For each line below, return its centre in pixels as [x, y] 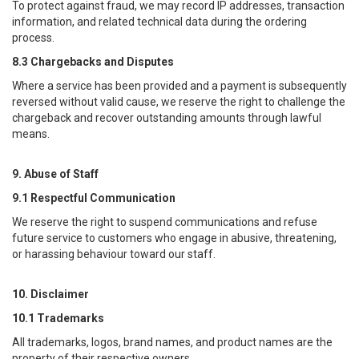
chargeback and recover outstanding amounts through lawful [167, 118]
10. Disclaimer [50, 294]
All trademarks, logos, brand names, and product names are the [172, 342]
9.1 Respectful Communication [94, 198]
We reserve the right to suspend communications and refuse [165, 222]
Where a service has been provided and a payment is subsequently [179, 86]
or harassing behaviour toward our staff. [114, 254]
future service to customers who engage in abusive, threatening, [174, 238]
